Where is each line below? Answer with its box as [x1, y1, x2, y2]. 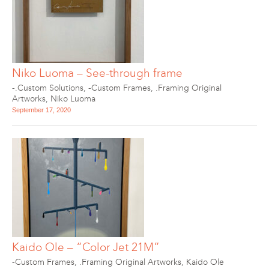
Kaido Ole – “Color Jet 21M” [12, 240, 160, 254]
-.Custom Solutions [12, 83, 83, 93]
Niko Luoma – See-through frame [12, 66, 183, 80]
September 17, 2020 [12, 106, 71, 113]
